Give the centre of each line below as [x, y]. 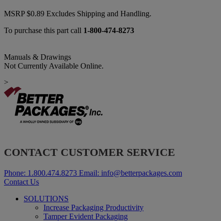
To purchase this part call [44, 31]
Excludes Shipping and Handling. [99, 14]
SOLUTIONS [46, 198]
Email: [89, 173]
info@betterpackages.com [142, 173]
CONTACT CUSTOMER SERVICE [90, 152]
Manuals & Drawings [37, 57]
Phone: [15, 173]
